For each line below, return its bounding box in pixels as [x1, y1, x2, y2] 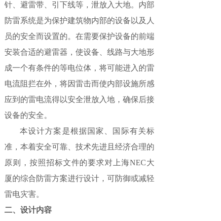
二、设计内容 [4, 206, 52, 214]
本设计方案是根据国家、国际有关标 [4, 127, 154, 135]
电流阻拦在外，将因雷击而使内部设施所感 [4, 79, 154, 88]
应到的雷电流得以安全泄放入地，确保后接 [4, 95, 154, 104]
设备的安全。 [4, 111, 52, 119]
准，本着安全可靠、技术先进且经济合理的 [4, 143, 154, 151]
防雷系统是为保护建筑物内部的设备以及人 [4, 16, 154, 25]
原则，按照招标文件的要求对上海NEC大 [4, 158, 154, 167]
